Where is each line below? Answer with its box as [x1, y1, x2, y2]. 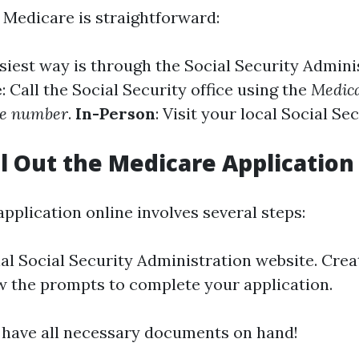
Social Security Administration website [18, 250, 314, 270]
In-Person [75, 103, 155, 123]
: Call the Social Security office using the [2, 79, 311, 99]
